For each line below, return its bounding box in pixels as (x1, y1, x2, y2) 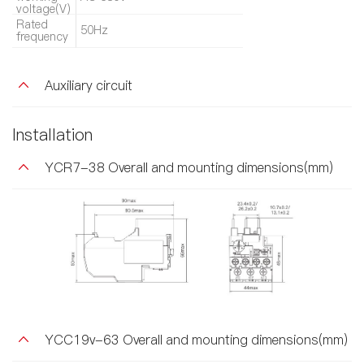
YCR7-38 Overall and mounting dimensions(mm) (45, 158, 333, 176)
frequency (16, 28, 68, 45)
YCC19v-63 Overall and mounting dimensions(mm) (45, 331, 348, 349)
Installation (12, 123, 93, 146)
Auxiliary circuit (45, 76, 132, 94)
